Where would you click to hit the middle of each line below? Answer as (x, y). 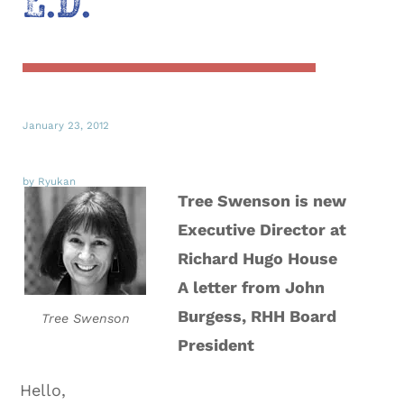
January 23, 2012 (66, 125)
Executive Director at (262, 229)
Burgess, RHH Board (257, 316)
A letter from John (252, 287)
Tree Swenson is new (262, 200)
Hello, (43, 390)
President (216, 344)
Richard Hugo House (258, 258)
